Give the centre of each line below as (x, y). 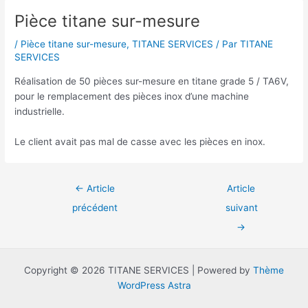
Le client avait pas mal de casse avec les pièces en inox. (140, 141)
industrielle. (40, 111)
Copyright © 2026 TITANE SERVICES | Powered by (139, 271)
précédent (95, 207)
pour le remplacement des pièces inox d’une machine (132, 96)
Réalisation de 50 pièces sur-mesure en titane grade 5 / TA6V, (152, 81)
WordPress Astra (154, 286)
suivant (242, 207)
